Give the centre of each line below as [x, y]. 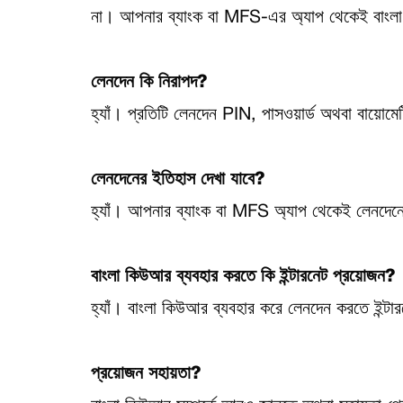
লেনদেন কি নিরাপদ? [148, 83]
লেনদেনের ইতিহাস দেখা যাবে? [177, 180]
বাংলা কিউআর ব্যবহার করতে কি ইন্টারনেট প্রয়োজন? [242, 277]
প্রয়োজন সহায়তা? [145, 374]
